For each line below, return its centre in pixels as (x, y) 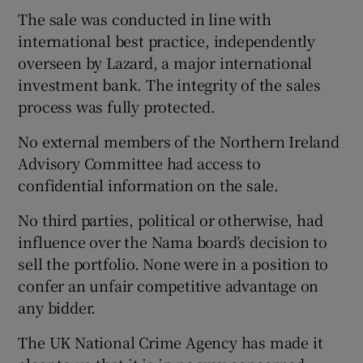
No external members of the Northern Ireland (179, 141)
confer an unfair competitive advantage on (169, 285)
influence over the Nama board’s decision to (173, 241)
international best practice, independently (167, 40)
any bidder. (57, 307)
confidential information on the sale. (149, 184)
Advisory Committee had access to (140, 162)
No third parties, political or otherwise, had (171, 219)
